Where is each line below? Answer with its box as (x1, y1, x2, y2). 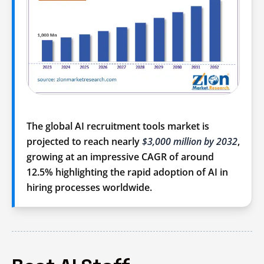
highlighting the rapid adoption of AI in (53, 165, 228, 179)
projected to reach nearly (27, 134, 142, 148)
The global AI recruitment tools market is (27, 119, 209, 133)
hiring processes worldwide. (27, 180, 152, 194)
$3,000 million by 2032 (142, 134, 237, 148)
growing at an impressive (27, 150, 141, 163)
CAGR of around (141, 150, 214, 163)
